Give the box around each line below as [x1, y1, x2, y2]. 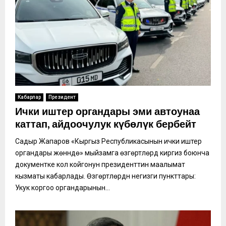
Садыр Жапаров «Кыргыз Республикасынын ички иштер [15, 137, 202, 145]
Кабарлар [18, 94, 41, 100]
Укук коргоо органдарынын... [15, 183, 110, 192]
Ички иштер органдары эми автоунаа [15, 103, 200, 121]
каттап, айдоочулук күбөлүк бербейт [15, 116, 196, 133]
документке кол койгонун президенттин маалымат [15, 160, 185, 168]
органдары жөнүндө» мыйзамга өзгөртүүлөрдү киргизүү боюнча [15, 148, 209, 157]
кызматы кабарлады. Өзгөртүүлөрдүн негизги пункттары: [15, 172, 196, 180]
